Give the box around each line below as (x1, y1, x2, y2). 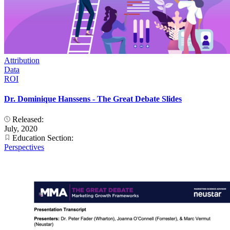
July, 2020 (4, 124, 37, 133)
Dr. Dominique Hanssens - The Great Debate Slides (4, 94, 182, 104)
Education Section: (10, 133, 75, 142)
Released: (10, 114, 46, 124)
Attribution (4, 55, 40, 65)
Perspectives (4, 142, 44, 151)
